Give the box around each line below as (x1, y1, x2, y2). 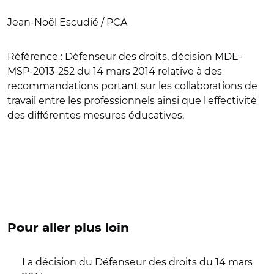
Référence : (7, 51, 65, 62)
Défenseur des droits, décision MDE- (65, 51, 242, 62)
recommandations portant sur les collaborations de (7, 80, 257, 92)
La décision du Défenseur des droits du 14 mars (22, 256, 253, 268)
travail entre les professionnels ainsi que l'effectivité (7, 95, 257, 106)
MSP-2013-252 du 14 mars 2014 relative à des (7, 65, 222, 77)
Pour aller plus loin (7, 222, 129, 234)
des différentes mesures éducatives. (7, 109, 184, 121)
